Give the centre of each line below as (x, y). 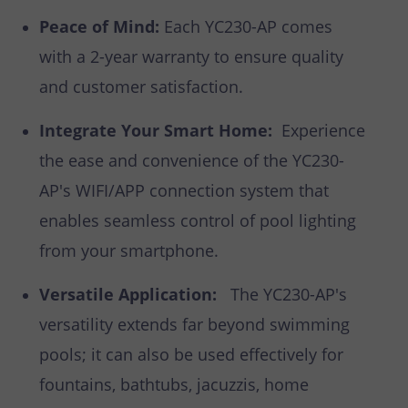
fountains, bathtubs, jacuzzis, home (174, 385)
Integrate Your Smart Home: (160, 131)
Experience (323, 131)
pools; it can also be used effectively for (191, 355)
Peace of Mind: (102, 27)
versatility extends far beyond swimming (194, 325)
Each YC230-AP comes (248, 27)
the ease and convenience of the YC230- (192, 161)
